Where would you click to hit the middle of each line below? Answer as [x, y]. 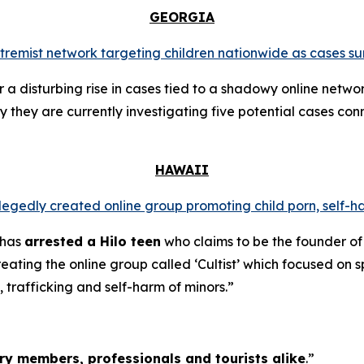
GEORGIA [182, 17]
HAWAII [182, 170]
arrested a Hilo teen [93, 242]
